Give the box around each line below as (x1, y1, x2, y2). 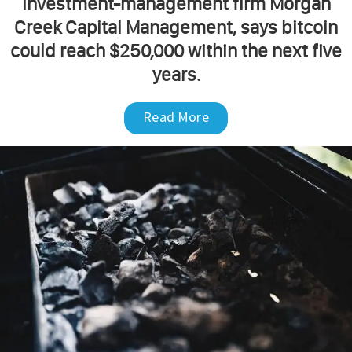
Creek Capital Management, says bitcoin (14, 16, 338, 39)
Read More (143, 108, 209, 126)
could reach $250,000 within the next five (10, 39, 342, 63)
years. (152, 63, 200, 86)
